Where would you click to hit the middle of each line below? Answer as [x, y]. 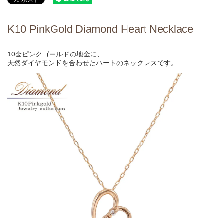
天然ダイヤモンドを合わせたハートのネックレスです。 [92, 63]
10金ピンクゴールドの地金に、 [55, 54]
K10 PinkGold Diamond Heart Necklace [100, 29]
